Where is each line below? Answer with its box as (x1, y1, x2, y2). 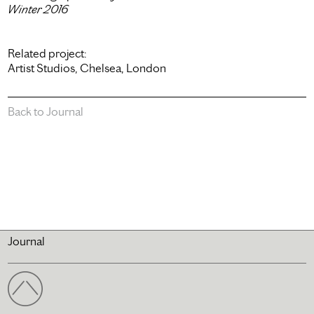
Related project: (8, 46, 86, 60)
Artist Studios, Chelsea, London (8, 60, 166, 75)
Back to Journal (8, 104, 83, 118)
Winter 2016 (8, 1, 68, 16)
